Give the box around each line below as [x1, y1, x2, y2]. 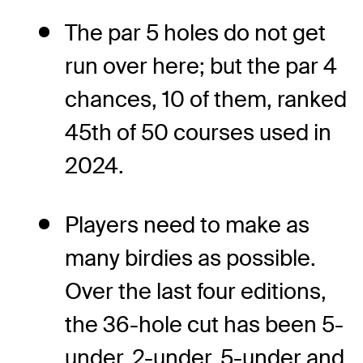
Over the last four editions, [65, 277, 327, 306]
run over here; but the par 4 [65, 52, 337, 81]
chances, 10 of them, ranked [65, 85, 347, 114]
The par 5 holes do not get [65, 19, 326, 48]
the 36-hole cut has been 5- [65, 310, 344, 340]
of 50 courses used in [112, 118, 331, 147]
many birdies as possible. [65, 244, 316, 273]
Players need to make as [65, 211, 310, 240]
